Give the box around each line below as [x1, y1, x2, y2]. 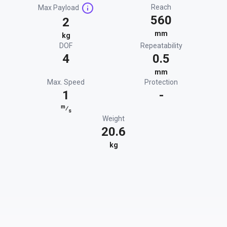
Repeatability [140, 42, 182, 50]
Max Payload [38, 3, 79, 12]
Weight [102, 115, 125, 123]
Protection [144, 78, 178, 86]
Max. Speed [47, 78, 85, 86]
